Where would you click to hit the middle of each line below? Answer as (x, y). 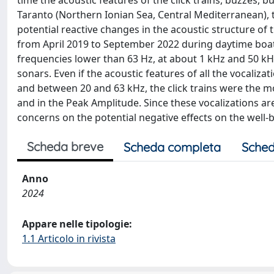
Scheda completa (172, 147)
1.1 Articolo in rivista (69, 239)
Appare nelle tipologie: (77, 224)
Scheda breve (65, 146)
